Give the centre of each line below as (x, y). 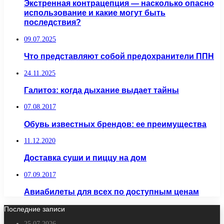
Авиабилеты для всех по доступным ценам (111, 192)
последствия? (52, 22)
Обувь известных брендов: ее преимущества (115, 124)
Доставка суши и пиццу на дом (85, 158)
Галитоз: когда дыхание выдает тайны (101, 90)
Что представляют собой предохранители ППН (119, 56)
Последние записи (34, 209)
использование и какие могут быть (95, 13)
